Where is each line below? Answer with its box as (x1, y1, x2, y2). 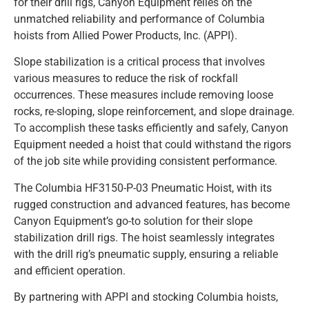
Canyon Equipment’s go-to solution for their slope (14, 214, 252, 228)
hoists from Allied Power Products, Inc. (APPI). (14, 28, 237, 42)
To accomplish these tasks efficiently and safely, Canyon (14, 121, 288, 135)
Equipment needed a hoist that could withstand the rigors (14, 138, 291, 152)
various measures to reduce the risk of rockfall (14, 72, 238, 86)
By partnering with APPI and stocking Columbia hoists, (14, 290, 278, 303)
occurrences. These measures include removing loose (14, 88, 273, 102)
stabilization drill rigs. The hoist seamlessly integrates (14, 230, 275, 244)
